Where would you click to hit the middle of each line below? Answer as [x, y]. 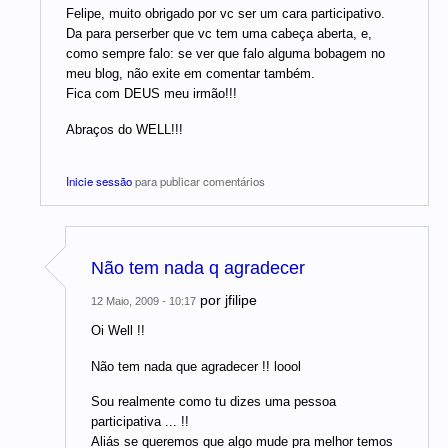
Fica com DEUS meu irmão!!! [151, 94]
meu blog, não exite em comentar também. [190, 74]
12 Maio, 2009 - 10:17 [143, 301]
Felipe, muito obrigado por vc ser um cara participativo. [225, 14]
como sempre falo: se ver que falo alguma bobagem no [225, 54]
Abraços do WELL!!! [124, 129]
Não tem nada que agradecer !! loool [196, 366]
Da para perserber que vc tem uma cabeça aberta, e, [219, 34]
